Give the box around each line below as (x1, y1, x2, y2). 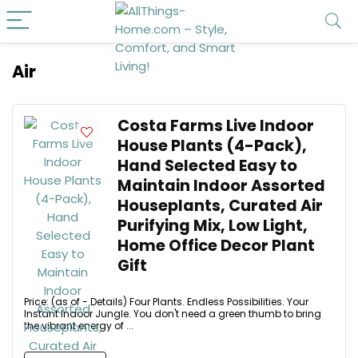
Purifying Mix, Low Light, (117, 215, 308, 237)
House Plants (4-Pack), (117, 135, 307, 157)
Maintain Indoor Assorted (117, 175, 325, 197)
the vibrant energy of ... (24, 319, 133, 332)
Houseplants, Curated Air (117, 195, 323, 217)
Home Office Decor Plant (117, 235, 315, 257)
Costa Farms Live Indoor (117, 115, 314, 137)
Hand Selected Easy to (117, 155, 297, 177)
